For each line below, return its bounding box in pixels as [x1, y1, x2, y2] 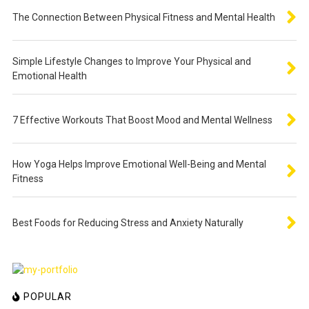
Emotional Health [12, 70, 87, 82]
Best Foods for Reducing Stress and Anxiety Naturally [12, 217, 243, 229]
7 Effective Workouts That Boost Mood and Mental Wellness [12, 114, 272, 126]
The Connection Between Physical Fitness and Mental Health [12, 12, 275, 23]
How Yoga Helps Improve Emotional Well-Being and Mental [12, 159, 266, 170]
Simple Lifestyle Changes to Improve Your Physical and [12, 56, 251, 68]
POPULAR [20, 291, 72, 303]
